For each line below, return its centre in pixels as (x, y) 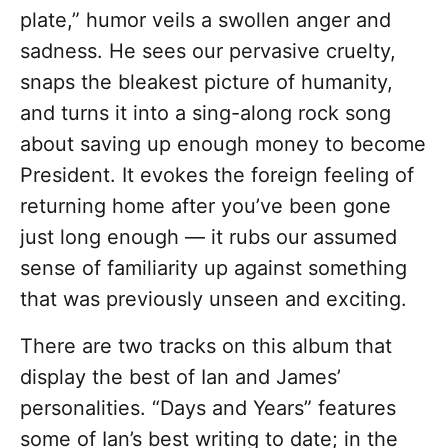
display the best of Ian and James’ (180, 377)
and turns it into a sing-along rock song (205, 113)
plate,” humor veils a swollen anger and (205, 20)
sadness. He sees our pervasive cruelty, (208, 51)
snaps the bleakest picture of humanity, (206, 82)
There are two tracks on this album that (206, 346)
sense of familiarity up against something (213, 268)
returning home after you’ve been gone (205, 206)
